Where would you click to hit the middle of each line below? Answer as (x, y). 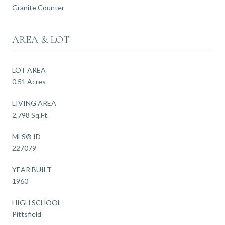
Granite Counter (38, 7)
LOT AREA (29, 70)
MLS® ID (26, 136)
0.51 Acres (29, 81)
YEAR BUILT (32, 169)
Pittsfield (27, 214)
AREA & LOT (41, 39)
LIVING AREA (34, 103)
